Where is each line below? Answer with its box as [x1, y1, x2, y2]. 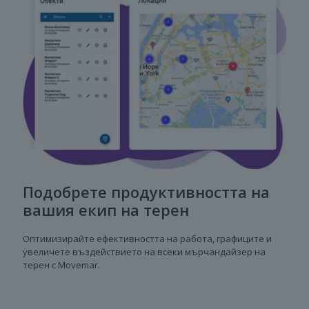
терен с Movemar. [23, 258, 100, 271]
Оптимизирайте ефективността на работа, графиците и [23, 232, 272, 245]
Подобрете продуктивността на [23, 181, 270, 202]
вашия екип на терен [23, 199, 189, 220]
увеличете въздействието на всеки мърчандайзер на [23, 245, 266, 258]
